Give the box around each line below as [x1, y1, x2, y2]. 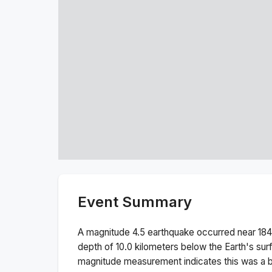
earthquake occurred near [145, 226, 258, 238]
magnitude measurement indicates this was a [78, 255, 268, 267]
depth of [78, 240, 116, 253]
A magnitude [78, 226, 132, 238]
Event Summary [78, 192, 192, 211]
